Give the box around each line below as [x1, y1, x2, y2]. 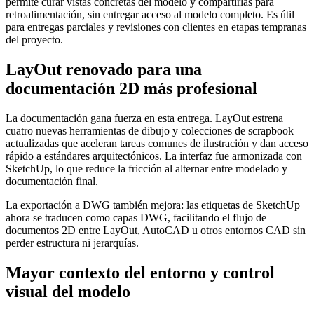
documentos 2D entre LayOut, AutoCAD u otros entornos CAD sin [6, 224, 306, 237]
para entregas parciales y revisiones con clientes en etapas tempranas [6, 21, 306, 34]
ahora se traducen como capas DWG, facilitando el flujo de [6, 212, 266, 224]
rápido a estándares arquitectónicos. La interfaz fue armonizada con [6, 150, 302, 163]
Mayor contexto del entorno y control [6, 263, 275, 282]
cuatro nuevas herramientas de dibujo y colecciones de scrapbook [6, 125, 294, 137]
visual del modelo [6, 282, 130, 301]
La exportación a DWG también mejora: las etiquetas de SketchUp [6, 199, 300, 212]
